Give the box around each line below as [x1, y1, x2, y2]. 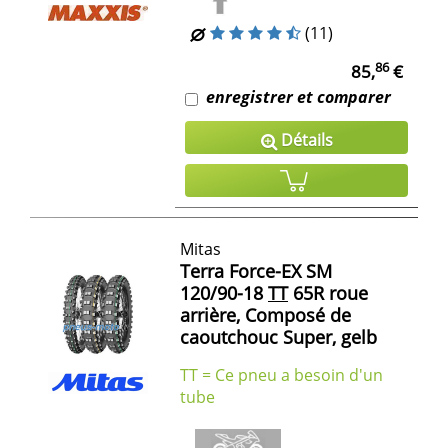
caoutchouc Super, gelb [180, 325, 377, 350]
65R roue [288, 281, 368, 306]
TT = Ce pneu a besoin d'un [180, 364, 383, 387]
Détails [276, 129, 333, 152]
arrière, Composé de [180, 303, 351, 328]
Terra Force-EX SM [180, 259, 332, 284]
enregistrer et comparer [206, 86, 391, 109]
